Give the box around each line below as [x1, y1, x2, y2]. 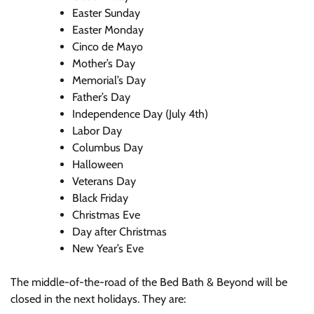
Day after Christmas [72, 224, 167, 238]
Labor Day [72, 123, 122, 137]
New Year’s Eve [72, 241, 144, 255]
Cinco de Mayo [72, 39, 143, 53]
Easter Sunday [72, 6, 140, 20]
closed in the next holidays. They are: [11, 292, 186, 306]
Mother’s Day [72, 56, 135, 70]
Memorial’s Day [72, 73, 146, 87]
